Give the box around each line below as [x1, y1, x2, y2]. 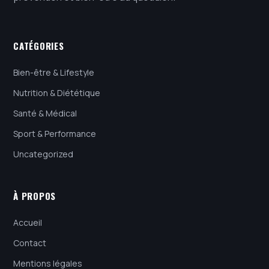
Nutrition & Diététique [13, 86, 100, 98]
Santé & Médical [13, 107, 77, 119]
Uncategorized [13, 148, 73, 160]
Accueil [13, 216, 42, 228]
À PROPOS [13, 189, 56, 202]
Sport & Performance [13, 127, 96, 139]
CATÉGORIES [13, 38, 64, 52]
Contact [13, 237, 46, 249]
